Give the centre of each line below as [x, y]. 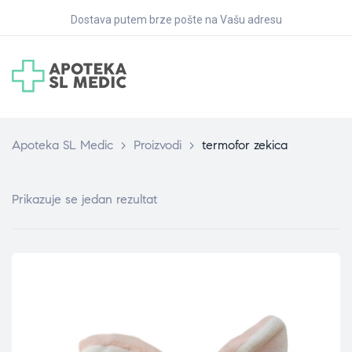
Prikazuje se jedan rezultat [84, 199]
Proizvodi [158, 145]
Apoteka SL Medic [62, 145]
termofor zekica [245, 145]
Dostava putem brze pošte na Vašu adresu [176, 20]
